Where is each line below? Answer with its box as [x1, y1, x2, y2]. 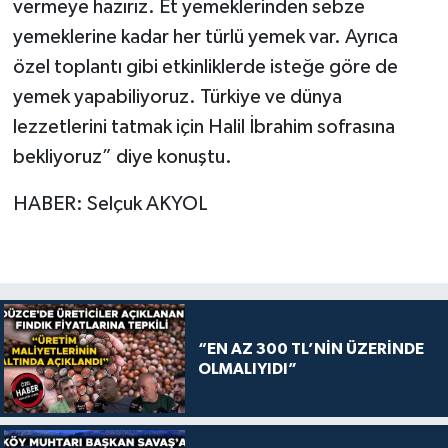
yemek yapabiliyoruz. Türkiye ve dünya [12, 87, 342, 108]
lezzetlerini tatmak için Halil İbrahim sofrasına [12, 117, 395, 138]
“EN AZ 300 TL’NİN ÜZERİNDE [197, 340, 424, 357]
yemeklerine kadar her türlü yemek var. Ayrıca [12, 27, 398, 48]
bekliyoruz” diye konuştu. [12, 147, 232, 168]
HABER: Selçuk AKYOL [12, 194, 208, 215]
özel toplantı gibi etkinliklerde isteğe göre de [12, 57, 398, 78]
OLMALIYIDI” [197, 360, 297, 377]
